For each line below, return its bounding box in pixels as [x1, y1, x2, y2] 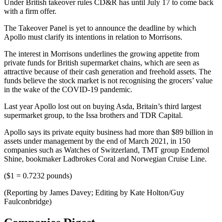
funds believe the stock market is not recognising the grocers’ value [4, 76, 213, 85]
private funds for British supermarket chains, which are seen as [4, 58, 199, 67]
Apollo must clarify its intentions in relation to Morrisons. [4, 33, 182, 42]
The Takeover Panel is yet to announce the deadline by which [4, 24, 196, 33]
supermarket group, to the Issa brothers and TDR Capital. [4, 111, 183, 120]
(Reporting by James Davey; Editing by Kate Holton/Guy [4, 188, 184, 197]
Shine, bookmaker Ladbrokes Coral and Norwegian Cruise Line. [4, 155, 207, 164]
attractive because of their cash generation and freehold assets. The [4, 67, 211, 76]
